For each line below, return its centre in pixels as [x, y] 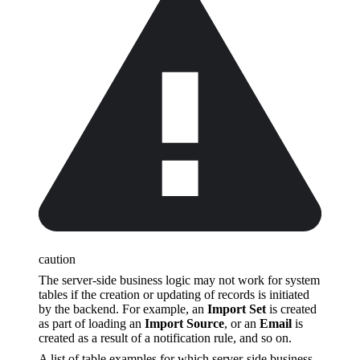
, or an [242, 323]
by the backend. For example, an [123, 309]
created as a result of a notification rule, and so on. [165, 337]
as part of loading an [92, 323]
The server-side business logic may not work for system [179, 280]
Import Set [237, 309]
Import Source [184, 323]
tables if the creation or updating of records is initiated [174, 294]
